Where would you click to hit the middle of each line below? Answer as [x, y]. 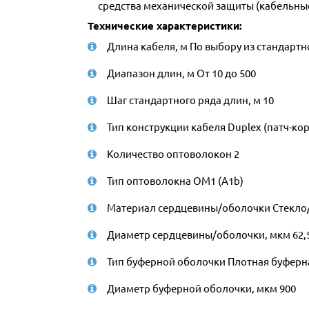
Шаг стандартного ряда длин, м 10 [190, 100]
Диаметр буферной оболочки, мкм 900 [201, 288]
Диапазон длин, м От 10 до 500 [181, 73]
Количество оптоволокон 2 [173, 153]
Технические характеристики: [165, 26]
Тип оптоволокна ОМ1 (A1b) [175, 180]
